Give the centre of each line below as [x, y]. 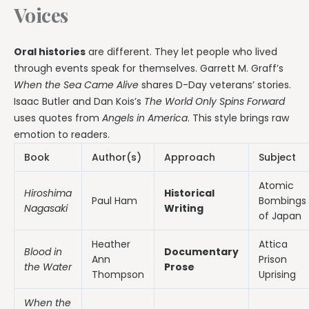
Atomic [276, 186]
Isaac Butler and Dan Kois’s [79, 102]
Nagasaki [46, 209]
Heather [111, 245]
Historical [189, 193]
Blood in [43, 252]
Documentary [201, 252]
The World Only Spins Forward [215, 102]
